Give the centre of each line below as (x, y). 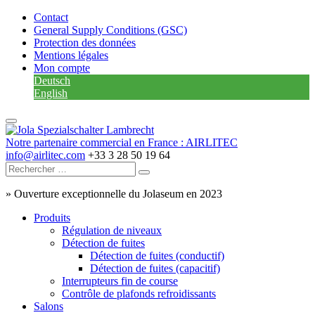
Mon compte (62, 68)
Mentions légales (71, 55)
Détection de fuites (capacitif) (155, 268)
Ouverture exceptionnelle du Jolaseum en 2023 (118, 194)
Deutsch (52, 81)
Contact (51, 17)
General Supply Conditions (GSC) (110, 30)
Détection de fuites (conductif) (157, 256)
